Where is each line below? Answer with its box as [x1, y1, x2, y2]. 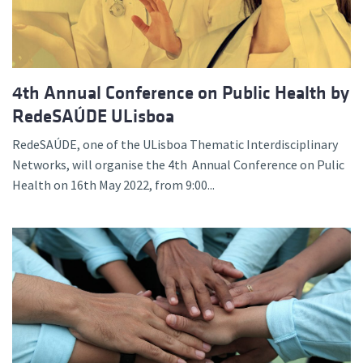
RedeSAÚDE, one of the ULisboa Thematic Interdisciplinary [12, 136, 338, 152]
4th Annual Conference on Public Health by [12, 83, 349, 103]
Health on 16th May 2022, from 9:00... [12, 177, 215, 193]
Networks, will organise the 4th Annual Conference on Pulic [12, 156, 344, 173]
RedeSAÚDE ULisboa [12, 106, 174, 126]
